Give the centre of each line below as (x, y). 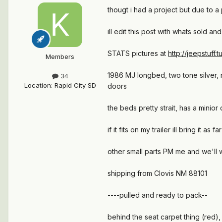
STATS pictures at (138, 54)
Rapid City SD (75, 85)
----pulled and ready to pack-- (158, 195)
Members (60, 57)
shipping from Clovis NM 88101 (157, 173)
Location (37, 85)
